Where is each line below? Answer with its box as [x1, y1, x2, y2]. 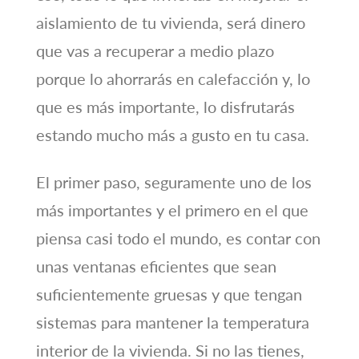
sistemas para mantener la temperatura [35, 313, 309, 333]
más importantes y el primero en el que [35, 200, 309, 220]
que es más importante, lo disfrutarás [35, 97, 295, 117]
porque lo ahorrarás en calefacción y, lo [35, 69, 310, 89]
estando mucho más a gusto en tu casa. [35, 125, 309, 145]
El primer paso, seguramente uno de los [35, 172, 312, 192]
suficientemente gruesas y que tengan [35, 284, 302, 305]
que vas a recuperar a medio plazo [35, 41, 274, 61]
